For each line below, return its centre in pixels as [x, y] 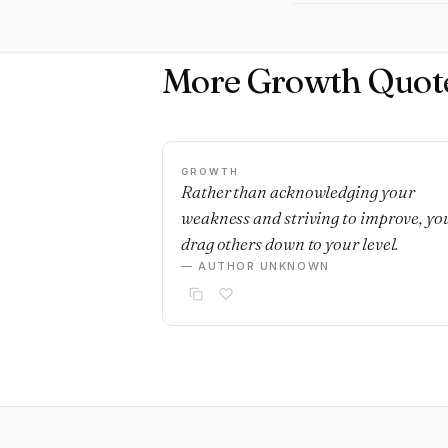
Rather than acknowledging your [298, 191]
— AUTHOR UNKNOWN [255, 266]
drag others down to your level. [290, 243]
